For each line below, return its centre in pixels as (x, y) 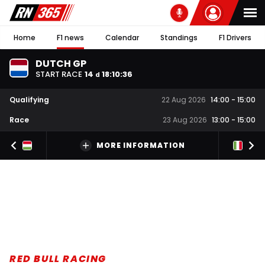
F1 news (70, 37)
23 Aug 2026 (185, 120)
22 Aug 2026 (184, 100)
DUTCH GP (61, 63)
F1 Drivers (235, 37)
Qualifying (29, 99)
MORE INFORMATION (141, 146)
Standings (179, 37)
